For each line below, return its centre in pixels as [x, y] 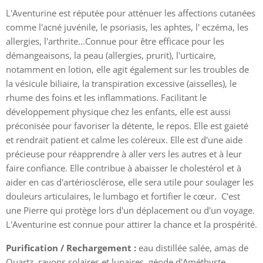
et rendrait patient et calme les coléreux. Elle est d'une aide [124, 139]
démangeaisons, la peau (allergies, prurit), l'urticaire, [111, 55]
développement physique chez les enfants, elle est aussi [118, 111]
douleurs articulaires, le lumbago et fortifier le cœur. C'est [123, 196]
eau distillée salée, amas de [193, 247]
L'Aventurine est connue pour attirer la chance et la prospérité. [131, 224]
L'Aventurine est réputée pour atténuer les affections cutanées [131, 13]
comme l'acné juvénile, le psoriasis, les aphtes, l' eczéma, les [127, 27]
